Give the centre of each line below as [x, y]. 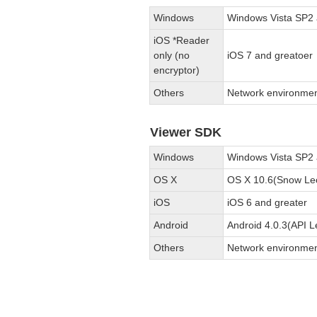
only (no [172, 55]
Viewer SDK [186, 132]
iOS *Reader [182, 40]
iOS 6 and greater [267, 202]
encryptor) [177, 70]
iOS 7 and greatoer [270, 55]
